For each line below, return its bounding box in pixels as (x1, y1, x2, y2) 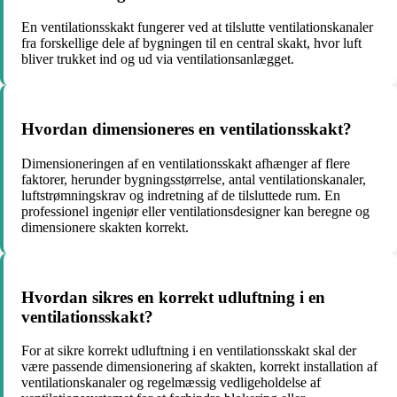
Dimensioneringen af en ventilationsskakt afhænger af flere (21, 155, 350, 171)
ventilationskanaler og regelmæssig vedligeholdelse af (21, 375, 321, 391)
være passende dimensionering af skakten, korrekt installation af (21, 359, 378, 375)
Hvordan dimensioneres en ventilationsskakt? (21, 120, 352, 139)
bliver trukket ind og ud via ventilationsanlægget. (21, 51, 294, 67)
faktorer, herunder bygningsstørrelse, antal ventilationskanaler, (21, 171, 366, 187)
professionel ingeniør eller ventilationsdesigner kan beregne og (21, 203, 370, 219)
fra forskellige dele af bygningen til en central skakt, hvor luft (21, 35, 362, 51)
